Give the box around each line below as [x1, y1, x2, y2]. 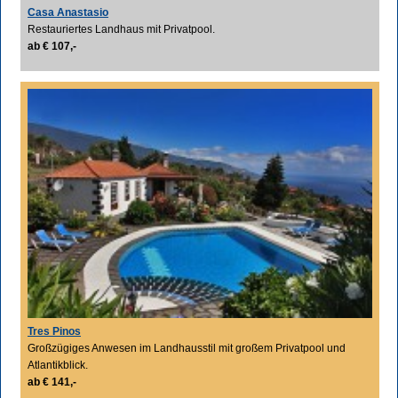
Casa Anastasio [28, 5, 108, 19]
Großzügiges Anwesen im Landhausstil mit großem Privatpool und [28, 341, 346, 354]
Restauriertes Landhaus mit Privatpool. [28, 22, 215, 36]
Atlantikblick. [28, 358, 88, 371]
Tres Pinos [28, 324, 81, 338]
